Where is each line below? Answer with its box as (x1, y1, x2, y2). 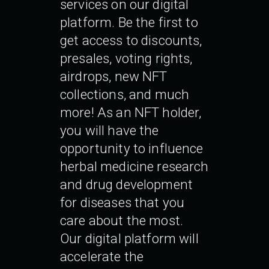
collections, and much (60, 86, 190, 102)
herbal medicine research (60, 158, 209, 174)
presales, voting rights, (60, 50, 193, 66)
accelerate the (60, 248, 144, 264)
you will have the (60, 122, 159, 138)
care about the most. (60, 212, 184, 228)
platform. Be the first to (60, 14, 198, 30)
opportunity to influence (60, 140, 204, 156)
